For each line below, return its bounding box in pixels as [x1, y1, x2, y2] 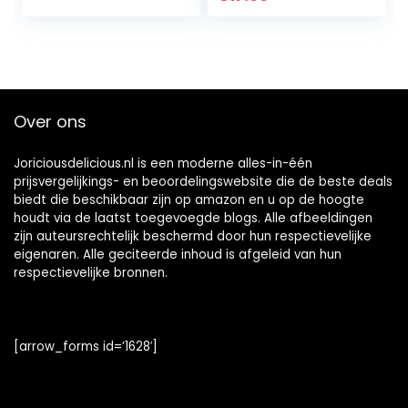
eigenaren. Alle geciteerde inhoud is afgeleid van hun [14, 246, 342, 263]
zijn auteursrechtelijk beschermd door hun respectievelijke [14, 228, 372, 245]
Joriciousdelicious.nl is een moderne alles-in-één [14, 155, 312, 172]
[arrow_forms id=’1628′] [14, 338, 158, 355]
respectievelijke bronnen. [14, 264, 168, 281]
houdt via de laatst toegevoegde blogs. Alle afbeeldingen [14, 209, 372, 227]
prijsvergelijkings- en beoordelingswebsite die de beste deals [14, 173, 393, 190]
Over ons [14, 110, 87, 133]
